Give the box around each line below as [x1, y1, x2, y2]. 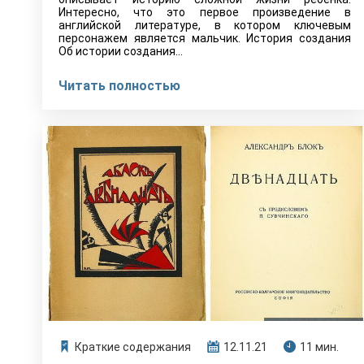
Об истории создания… [58, 45, 183, 58]
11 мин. [300, 340, 339, 353]
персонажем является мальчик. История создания [58, 32, 351, 45]
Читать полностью [58, 78, 180, 93]
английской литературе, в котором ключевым [58, 19, 351, 32]
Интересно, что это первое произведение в [58, 6, 351, 19]
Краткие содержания [75, 340, 191, 353]
